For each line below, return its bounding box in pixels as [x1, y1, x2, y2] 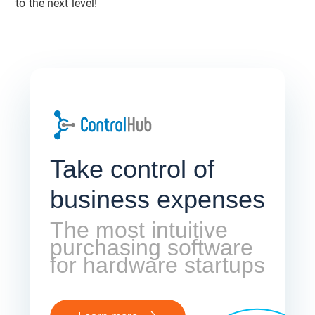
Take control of [49, 154, 214, 184]
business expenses [49, 184, 265, 214]
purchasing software [49, 234, 253, 260]
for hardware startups [49, 252, 265, 278]
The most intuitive [49, 217, 228, 243]
